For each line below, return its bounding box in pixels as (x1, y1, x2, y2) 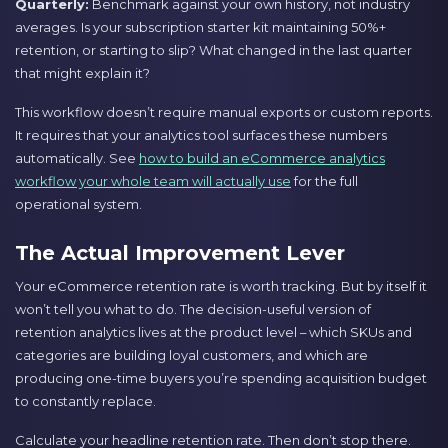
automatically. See (15, 149, 139, 166)
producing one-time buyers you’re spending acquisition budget (15, 370, 427, 387)
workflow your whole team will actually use (15, 172, 291, 189)
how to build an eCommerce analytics (139, 149, 385, 166)
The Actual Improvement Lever (15, 241, 345, 266)
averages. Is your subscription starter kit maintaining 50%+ (15, 19, 386, 36)
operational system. (15, 195, 142, 212)
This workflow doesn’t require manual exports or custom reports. (15, 103, 433, 120)
